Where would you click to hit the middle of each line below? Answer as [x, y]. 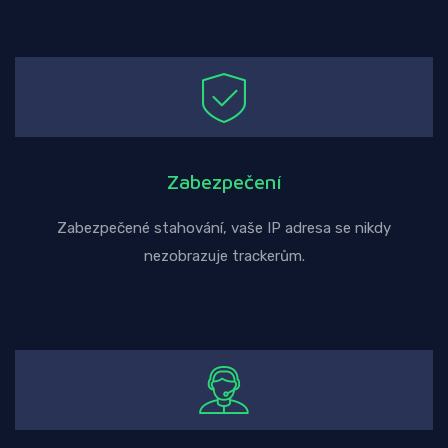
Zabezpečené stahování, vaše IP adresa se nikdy [224, 228]
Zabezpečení [224, 182]
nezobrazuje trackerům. [224, 256]
